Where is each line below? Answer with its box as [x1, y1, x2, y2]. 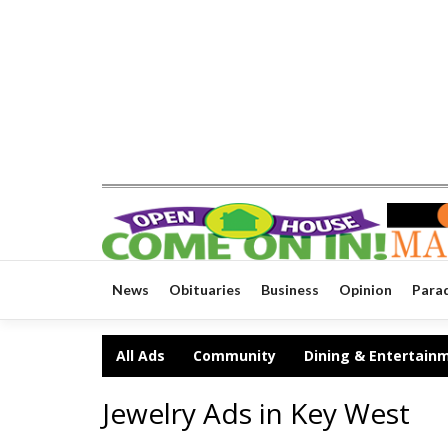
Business [261, 281, 319, 298]
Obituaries [169, 281, 241, 298]
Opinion [339, 281, 392, 298]
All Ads [116, 346, 165, 365]
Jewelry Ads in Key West [102, 394, 410, 432]
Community [193, 346, 276, 365]
